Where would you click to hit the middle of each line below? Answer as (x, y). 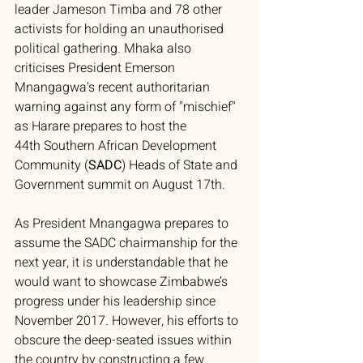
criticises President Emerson (96, 68)
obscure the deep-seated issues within (125, 340)
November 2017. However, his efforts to (128, 321)
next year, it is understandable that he (123, 263)
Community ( (51, 165)
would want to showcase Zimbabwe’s (123, 282)
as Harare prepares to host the (102, 126)
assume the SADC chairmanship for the (128, 243)
